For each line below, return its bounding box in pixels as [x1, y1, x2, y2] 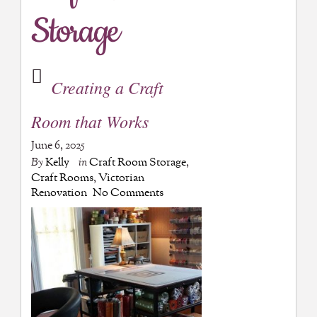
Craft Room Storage [88, 154, 186, 171]
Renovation [30, 184, 87, 201]
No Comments [92, 184, 163, 201]
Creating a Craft [50, 75, 163, 98]
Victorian [98, 169, 144, 186]
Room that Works [30, 109, 149, 132]
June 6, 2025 [30, 137, 84, 154]
